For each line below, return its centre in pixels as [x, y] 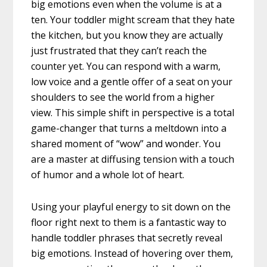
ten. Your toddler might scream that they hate [133, 20]
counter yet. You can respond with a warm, [126, 66]
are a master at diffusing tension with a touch [133, 159]
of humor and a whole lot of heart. [108, 175]
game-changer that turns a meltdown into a [129, 128]
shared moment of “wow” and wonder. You [126, 144]
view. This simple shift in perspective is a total [133, 113]
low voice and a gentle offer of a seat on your [132, 82]
